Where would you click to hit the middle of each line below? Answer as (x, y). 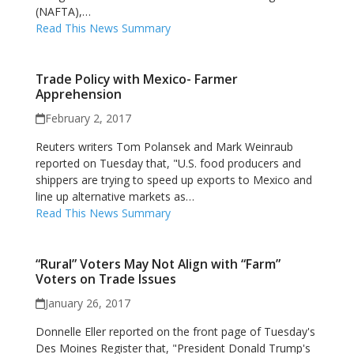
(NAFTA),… (63, 11)
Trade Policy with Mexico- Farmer (136, 79)
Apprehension (78, 94)
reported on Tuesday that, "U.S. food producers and (168, 163)
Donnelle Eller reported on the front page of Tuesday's (175, 331)
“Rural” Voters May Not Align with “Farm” (158, 264)
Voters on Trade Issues (105, 279)
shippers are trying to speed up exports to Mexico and (173, 180)
